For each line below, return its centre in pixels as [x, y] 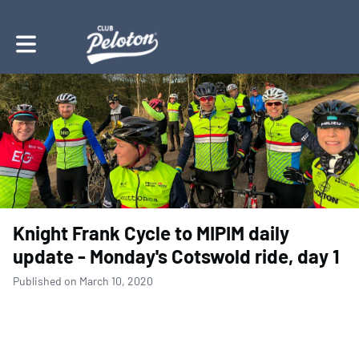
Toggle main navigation [72, 39]
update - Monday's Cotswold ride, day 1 [176, 256]
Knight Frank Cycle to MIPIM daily [151, 232]
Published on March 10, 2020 [83, 280]
